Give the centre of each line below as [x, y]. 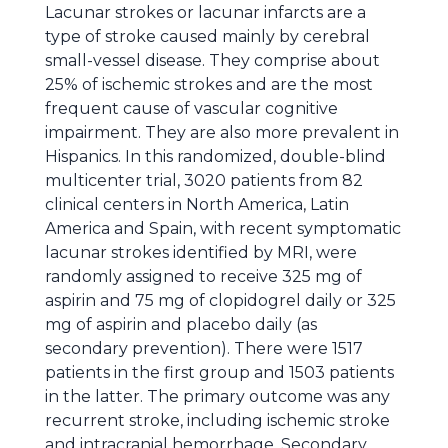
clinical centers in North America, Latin [197, 204]
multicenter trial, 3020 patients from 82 [204, 180]
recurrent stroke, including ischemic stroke [217, 420]
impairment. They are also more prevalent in [222, 132]
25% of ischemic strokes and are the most [209, 84]
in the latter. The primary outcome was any [217, 396]
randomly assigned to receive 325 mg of [203, 276]
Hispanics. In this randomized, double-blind [215, 156]
